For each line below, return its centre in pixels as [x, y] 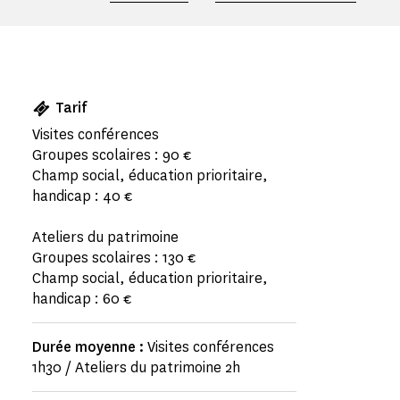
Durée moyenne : [90, 347]
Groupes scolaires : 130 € [114, 258]
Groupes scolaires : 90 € [112, 155]
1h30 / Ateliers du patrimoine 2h [136, 367]
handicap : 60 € [82, 299]
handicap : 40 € [83, 196]
